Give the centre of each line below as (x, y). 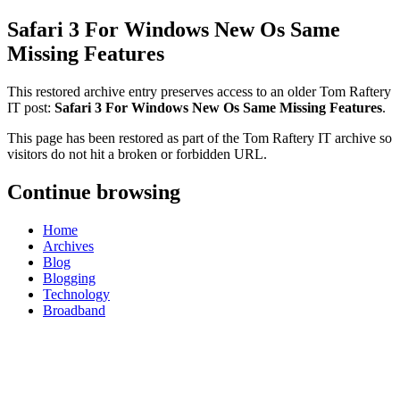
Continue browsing (94, 192)
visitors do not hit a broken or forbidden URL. (137, 154)
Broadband (74, 310)
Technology (76, 294)
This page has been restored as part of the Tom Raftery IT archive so (200, 137)
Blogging (69, 278)
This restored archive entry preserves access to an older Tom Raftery (199, 91)
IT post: (31, 107)
